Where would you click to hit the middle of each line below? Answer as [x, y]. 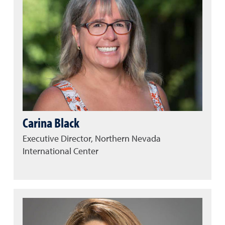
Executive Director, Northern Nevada [92, 139]
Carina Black [51, 122]
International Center [61, 152]
